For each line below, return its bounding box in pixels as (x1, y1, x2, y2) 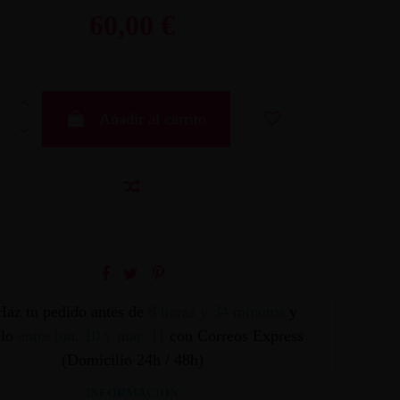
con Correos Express (169, 326, 304, 345)
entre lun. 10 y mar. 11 (17, 326, 165, 345)
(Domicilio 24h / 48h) (61, 350, 204, 369)
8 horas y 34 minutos (147, 302, 285, 321)
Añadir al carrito (98, 109, 206, 128)
